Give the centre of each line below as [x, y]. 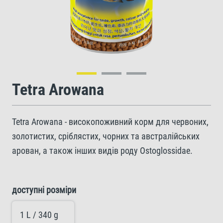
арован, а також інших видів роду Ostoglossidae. [102, 151]
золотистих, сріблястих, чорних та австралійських [106, 136]
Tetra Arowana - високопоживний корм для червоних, [110, 122]
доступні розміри [44, 190]
